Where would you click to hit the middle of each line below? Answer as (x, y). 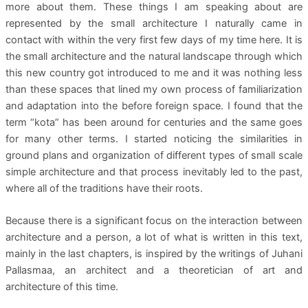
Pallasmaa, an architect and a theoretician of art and (154, 271)
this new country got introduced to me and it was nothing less (154, 73)
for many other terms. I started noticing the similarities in (154, 139)
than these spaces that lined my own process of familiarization (154, 89)
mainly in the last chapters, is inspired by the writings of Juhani (154, 254)
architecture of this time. (62, 287)
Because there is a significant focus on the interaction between (154, 221)
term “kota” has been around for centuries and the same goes (154, 122)
